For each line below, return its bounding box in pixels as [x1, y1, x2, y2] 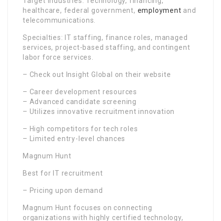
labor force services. [23, 53, 94, 62]
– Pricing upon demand [23, 186, 103, 195]
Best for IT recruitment [23, 169, 103, 178]
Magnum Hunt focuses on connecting [23, 204, 152, 212]
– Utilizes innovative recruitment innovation [23, 108, 175, 116]
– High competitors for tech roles [23, 125, 138, 133]
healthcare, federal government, [23, 6, 138, 15]
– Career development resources [23, 88, 137, 96]
